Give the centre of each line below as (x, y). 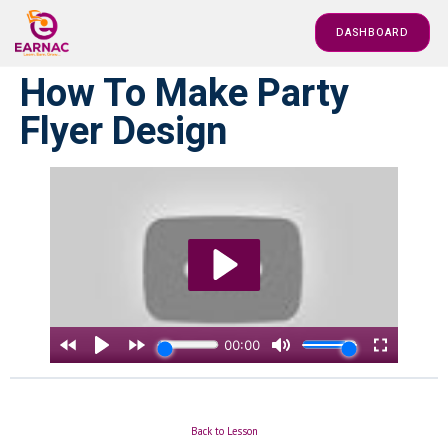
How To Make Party (184, 93)
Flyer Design (123, 131)
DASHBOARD (373, 33)
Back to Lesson (224, 431)
